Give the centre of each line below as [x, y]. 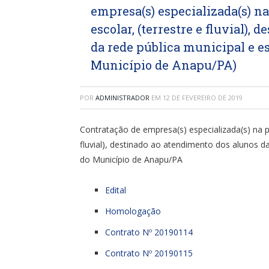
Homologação [133, 211]
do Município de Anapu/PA [131, 159]
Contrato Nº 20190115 [149, 253]
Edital [116, 190]
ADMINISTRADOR [122, 98]
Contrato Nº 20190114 [149, 232]
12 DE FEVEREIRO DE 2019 [203, 98]
